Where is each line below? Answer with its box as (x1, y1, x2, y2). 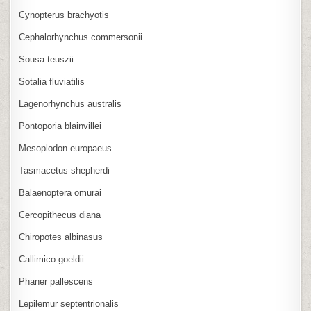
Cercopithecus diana (19, 209, 101, 220)
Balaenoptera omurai (19, 187, 102, 198)
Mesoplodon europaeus (19, 142, 112, 153)
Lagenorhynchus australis (19, 98, 122, 109)
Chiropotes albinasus (19, 231, 103, 242)
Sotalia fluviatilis (19, 76, 85, 87)
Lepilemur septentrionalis (19, 298, 119, 309)
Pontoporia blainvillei (19, 120, 102, 131)
